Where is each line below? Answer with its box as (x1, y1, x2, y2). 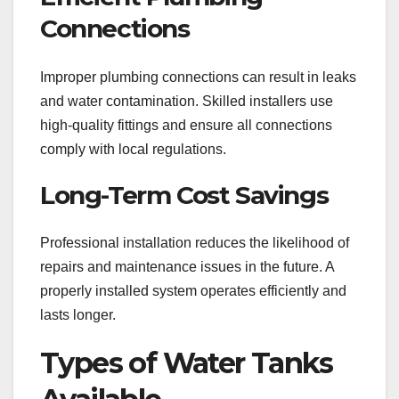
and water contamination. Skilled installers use (40, 93, 333, 109)
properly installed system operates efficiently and (40, 283, 346, 299)
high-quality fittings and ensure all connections (40, 117, 332, 133)
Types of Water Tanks (40, 346, 332, 381)
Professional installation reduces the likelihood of (40, 235, 349, 251)
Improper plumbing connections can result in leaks (40, 69, 356, 85)
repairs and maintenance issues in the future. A (40, 259, 334, 275)
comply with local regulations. (40, 141, 226, 157)
